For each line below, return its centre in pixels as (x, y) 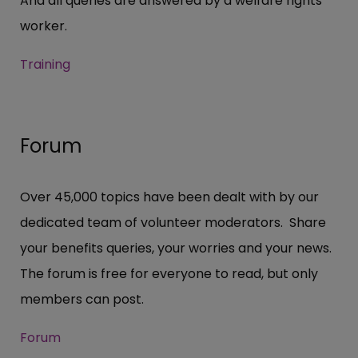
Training (45, 64)
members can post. (82, 299)
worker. (44, 26)
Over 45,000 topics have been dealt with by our (169, 197)
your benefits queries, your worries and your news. (177, 248)
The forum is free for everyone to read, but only (169, 273)
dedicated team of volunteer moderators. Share (173, 222)
